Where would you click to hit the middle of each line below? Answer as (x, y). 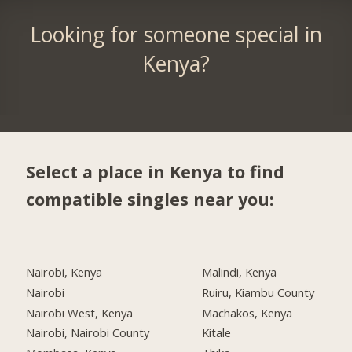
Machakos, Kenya (247, 312)
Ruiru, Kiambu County (258, 292)
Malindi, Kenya (240, 271)
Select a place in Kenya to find (156, 172)
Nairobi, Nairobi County (88, 333)
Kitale (217, 333)
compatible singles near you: (150, 200)
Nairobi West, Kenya (80, 312)
